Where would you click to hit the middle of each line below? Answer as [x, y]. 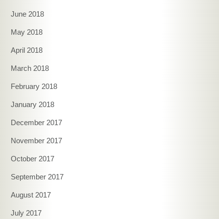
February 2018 [34, 87]
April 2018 [27, 50]
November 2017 [37, 141]
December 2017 [37, 123]
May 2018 [27, 32]
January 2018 [33, 105]
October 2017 [33, 159]
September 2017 [37, 177]
